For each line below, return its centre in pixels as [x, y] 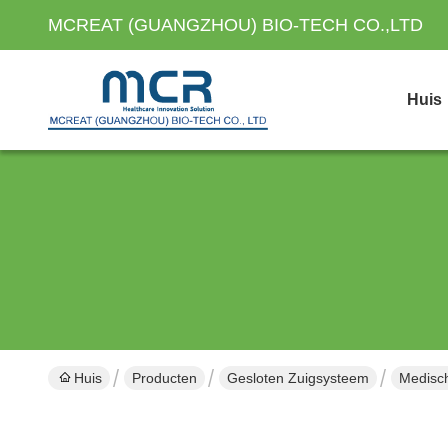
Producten [164, 378]
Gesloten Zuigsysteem [298, 378]
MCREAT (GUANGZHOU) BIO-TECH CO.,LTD [235, 25]
